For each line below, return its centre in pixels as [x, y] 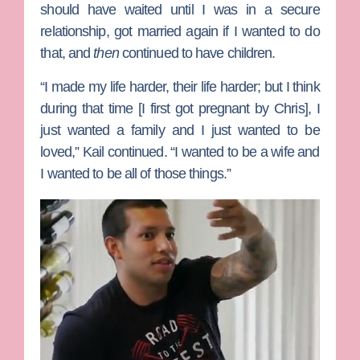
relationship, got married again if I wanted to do [180, 32]
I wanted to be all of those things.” [135, 173]
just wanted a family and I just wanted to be [180, 130]
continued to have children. [197, 53]
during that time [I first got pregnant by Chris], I [180, 108]
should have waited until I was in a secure [180, 10]
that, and [67, 53]
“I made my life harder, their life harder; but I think [180, 86]
